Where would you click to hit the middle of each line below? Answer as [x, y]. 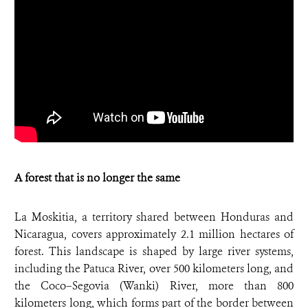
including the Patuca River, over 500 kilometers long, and [154, 269]
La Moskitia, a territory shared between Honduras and [154, 217]
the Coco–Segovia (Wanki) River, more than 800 [154, 286]
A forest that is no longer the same [97, 178]
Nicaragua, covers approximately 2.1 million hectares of [154, 234]
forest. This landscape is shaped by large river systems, [154, 252]
